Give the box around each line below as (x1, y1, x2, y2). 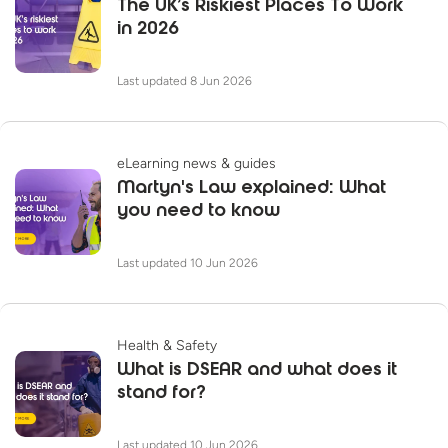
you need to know (117, 200, 280, 223)
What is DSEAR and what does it (117, 359, 397, 382)
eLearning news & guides (117, 154, 276, 172)
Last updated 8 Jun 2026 (117, 73, 252, 88)
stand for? (117, 382, 206, 405)
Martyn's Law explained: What (117, 177, 386, 200)
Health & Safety (117, 336, 217, 354)
